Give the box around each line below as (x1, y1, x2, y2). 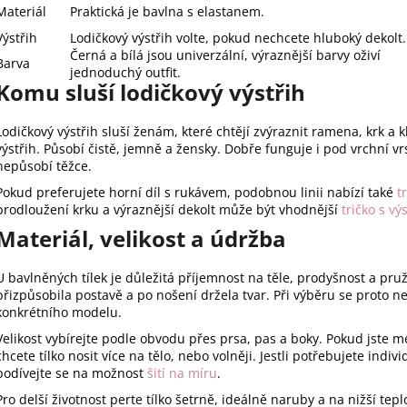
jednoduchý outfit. (70, 64, 181, 82)
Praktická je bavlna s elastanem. (70, 3, 264, 21)
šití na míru (147, 364, 217, 382)
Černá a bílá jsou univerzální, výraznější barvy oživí (70, 46, 381, 65)
